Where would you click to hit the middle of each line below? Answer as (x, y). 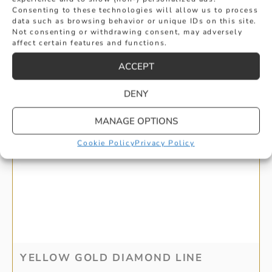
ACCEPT (136, 66)
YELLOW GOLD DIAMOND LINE (111, 258)
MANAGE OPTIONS (136, 121)
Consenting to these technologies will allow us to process (135, 10)
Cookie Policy (106, 143)
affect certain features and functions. (90, 43)
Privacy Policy (165, 143)
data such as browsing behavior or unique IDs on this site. (134, 21)
